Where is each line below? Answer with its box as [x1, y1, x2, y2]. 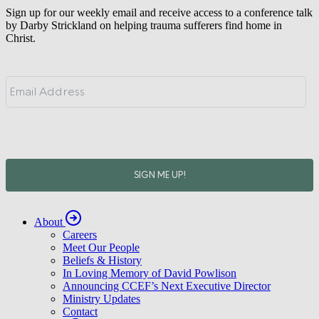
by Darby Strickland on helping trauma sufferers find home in [6, 19, 282, 31]
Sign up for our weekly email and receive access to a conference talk [6, 6, 313, 19]
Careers [63, 282, 97, 295]
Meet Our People [63, 295, 140, 308]
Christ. [6, 31, 36, 44]
